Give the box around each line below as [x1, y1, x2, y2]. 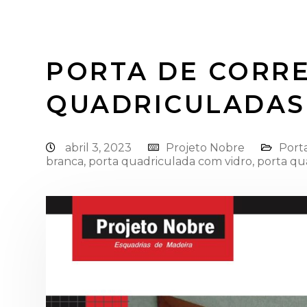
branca [46, 155, 84, 168]
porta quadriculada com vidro [88, 155, 252, 168]
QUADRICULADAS [46, 89, 306, 119]
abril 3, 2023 [65, 141, 134, 154]
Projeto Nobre [166, 141, 245, 154]
